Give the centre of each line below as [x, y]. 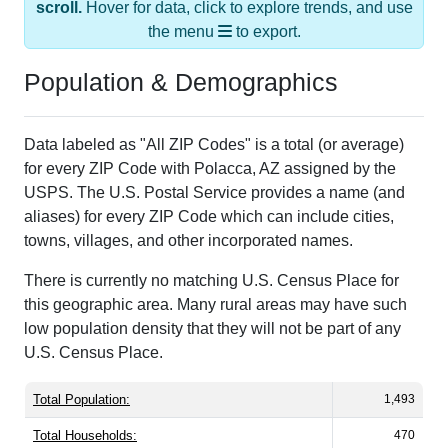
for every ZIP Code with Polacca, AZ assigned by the [210, 147]
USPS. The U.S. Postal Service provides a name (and [214, 171]
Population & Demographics [181, 60]
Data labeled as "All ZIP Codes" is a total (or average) [214, 123]
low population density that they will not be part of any [212, 307]
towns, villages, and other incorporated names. [188, 219]
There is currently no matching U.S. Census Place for [211, 259]
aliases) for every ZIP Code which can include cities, [209, 195]
